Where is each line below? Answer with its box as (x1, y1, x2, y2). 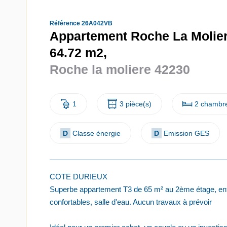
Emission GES (164, 129, 209, 137)
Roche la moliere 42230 (50, 62, 190, 77)
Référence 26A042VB (50, 20, 112, 27)
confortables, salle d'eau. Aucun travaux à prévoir (50, 197, 212, 206)
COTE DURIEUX (50, 172, 107, 181)
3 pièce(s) (120, 100, 152, 108)
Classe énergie (72, 129, 121, 137)
